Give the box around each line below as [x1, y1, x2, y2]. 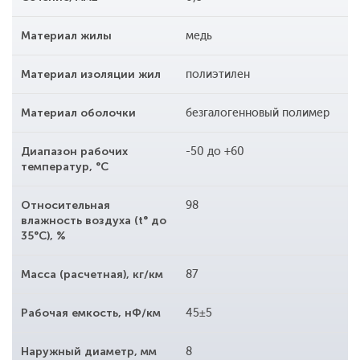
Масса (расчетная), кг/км [21, 268, 163, 282]
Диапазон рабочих [21, 145, 128, 159]
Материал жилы [21, 29, 112, 43]
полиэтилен [185, 67, 250, 82]
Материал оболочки [21, 106, 136, 121]
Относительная [21, 198, 110, 213]
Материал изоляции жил [21, 67, 161, 82]
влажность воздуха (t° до [21, 214, 166, 228]
